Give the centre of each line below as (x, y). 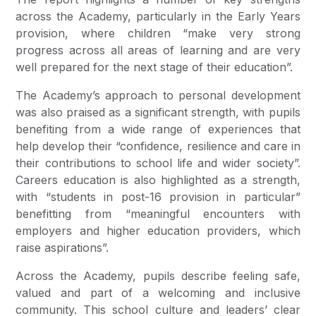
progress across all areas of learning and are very (158, 50)
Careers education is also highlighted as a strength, (158, 180)
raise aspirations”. (62, 248)
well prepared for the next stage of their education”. (154, 67)
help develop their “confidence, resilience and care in (158, 146)
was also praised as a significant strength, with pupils (158, 113)
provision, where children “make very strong (158, 34)
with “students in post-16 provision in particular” (158, 197)
